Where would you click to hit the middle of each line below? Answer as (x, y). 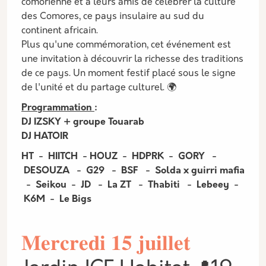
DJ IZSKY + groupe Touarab (84, 122)
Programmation (58, 108)
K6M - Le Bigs (56, 199)
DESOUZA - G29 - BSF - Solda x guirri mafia (133, 171)
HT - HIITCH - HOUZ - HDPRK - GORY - (119, 157)
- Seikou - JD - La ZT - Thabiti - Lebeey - (130, 185)
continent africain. (60, 31)
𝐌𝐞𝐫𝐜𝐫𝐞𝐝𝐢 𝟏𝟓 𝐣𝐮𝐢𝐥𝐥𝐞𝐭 (106, 245)
